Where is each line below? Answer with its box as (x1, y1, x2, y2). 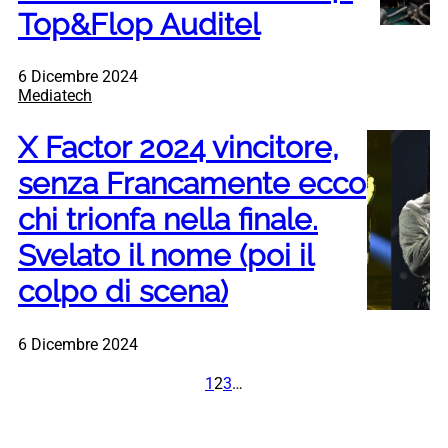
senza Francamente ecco (18, 166, 366, 202)
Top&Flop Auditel (18, 6, 260, 42)
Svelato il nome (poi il (18, 238, 314, 274)
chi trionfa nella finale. (18, 202, 318, 238)
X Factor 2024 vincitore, (18, 130, 339, 166)
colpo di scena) (18, 274, 228, 310)
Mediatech (18, 86, 92, 106)
